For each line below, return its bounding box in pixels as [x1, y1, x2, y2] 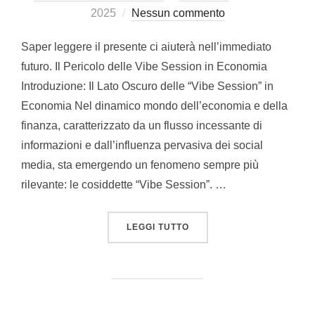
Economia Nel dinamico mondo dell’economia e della [21, 99, 288, 112]
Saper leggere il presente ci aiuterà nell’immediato [21, 40, 271, 53]
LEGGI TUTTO [126, 221, 189, 232]
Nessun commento [131, 6, 225, 19]
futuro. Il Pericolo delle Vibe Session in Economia [21, 60, 267, 72]
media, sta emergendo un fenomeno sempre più [21, 158, 259, 171]
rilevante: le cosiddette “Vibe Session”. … [21, 178, 226, 191]
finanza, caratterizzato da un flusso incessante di [21, 119, 262, 131]
